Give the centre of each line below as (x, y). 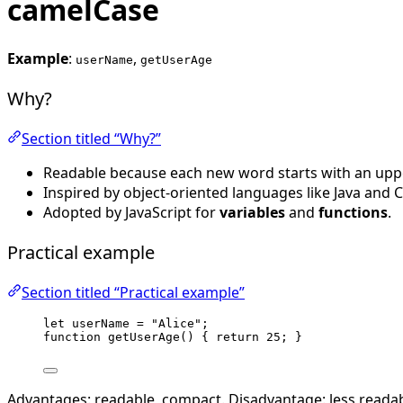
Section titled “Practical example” (133, 292)
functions (353, 212)
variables (252, 212)
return (237, 336)
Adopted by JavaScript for (131, 212)
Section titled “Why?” (91, 138)
